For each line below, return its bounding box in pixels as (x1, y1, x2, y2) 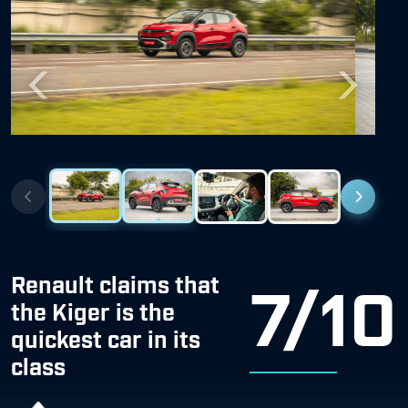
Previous (36, 86, 90, 103)
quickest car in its (11, 323, 200, 352)
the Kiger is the (11, 296, 175, 324)
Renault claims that (11, 269, 219, 297)
